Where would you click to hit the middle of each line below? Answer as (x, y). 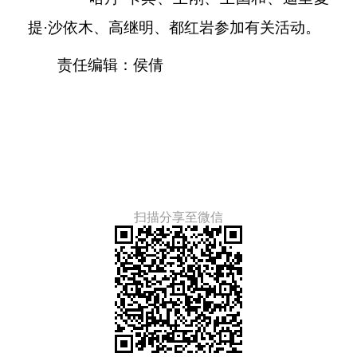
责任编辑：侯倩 (111, 65)
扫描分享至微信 (178, 217)
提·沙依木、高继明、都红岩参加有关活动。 (174, 28)
